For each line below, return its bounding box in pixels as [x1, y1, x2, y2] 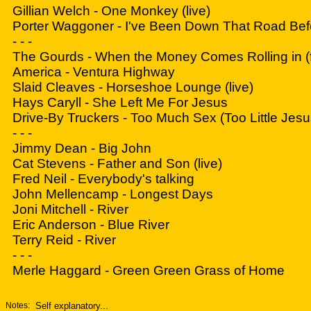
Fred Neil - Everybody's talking [12, 171, 194, 186]
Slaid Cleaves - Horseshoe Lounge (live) [12, 80, 253, 94]
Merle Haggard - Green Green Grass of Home [12, 263, 285, 278]
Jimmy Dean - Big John [12, 141, 151, 155]
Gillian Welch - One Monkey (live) [12, 3, 210, 18]
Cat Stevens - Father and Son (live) [12, 156, 222, 171]
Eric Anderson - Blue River [12, 217, 169, 232]
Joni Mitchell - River [12, 202, 128, 217]
